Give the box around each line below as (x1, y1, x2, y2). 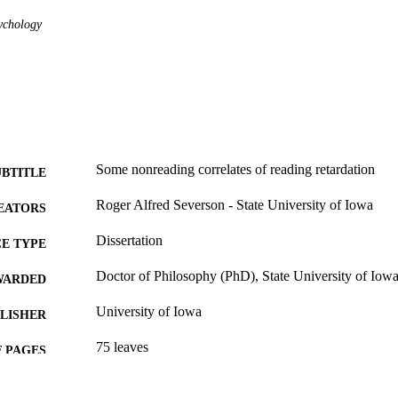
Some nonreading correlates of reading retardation (96, 162, 375, 178)
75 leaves (96, 339, 148, 355)
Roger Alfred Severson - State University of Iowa (96, 197, 373, 213)
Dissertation (96, 233, 163, 249)
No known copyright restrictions (96, 375, 277, 391)
